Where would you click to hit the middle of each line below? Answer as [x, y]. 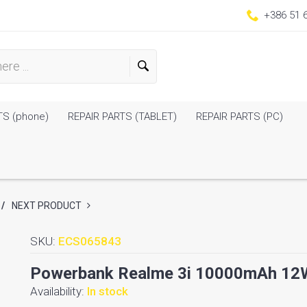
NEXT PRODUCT [48, 206]
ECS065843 [90, 241]
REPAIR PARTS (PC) [238, 116]
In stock [108, 291]
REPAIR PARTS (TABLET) [121, 116]
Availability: [59, 291]
